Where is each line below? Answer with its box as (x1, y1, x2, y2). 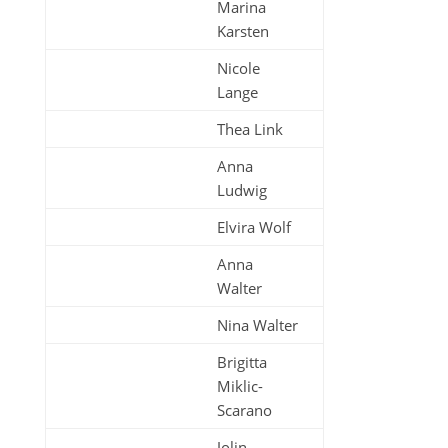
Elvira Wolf (216, 217, 291, 237)
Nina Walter (216, 315, 298, 335)
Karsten (216, 21, 269, 41)
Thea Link (216, 119, 283, 139)
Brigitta (216, 352, 267, 372)
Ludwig (216, 180, 267, 200)
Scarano (216, 400, 272, 420)
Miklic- (216, 376, 263, 396)
